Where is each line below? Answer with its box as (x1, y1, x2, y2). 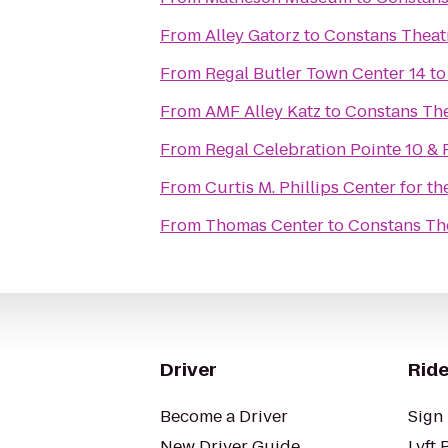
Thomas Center (205, 214, 324, 237)
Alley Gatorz (205, 24, 300, 47)
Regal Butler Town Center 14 (205, 62, 426, 85)
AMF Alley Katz (205, 100, 321, 123)
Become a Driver (160, 405, 288, 428)
